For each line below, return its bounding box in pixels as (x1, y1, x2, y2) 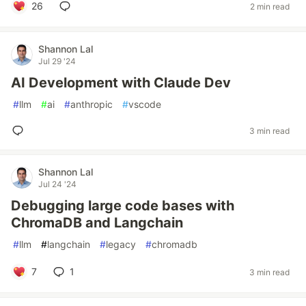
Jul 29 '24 (38, 56, 76, 66)
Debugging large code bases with (11, 197, 234, 214)
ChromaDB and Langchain (11, 214, 183, 231)
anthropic (70, 98, 113, 110)
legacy (106, 238, 136, 250)
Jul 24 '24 (38, 179, 76, 189)
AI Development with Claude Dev (11, 74, 231, 91)
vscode (128, 98, 161, 110)
